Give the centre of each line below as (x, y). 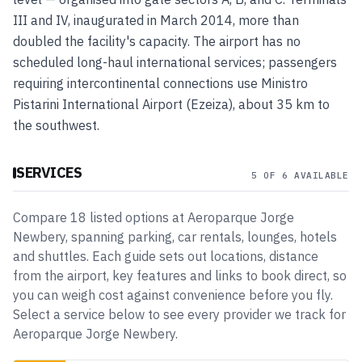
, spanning (97, 237)
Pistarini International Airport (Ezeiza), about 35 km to (171, 104)
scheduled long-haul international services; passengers (175, 62)
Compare (42, 217)
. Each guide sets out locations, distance (202, 256)
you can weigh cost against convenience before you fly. (173, 295)
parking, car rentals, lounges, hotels (232, 237)
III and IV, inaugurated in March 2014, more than (156, 20)
